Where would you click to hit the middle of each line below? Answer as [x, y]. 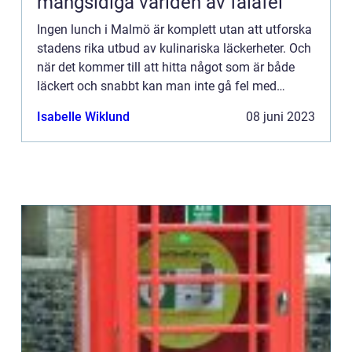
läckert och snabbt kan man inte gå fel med [157, 86]
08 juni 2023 [280, 117]
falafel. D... [67, 105]
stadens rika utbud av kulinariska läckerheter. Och [174, 48]
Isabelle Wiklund [83, 117]
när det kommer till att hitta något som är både [166, 67]
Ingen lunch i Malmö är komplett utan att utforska [174, 29]
